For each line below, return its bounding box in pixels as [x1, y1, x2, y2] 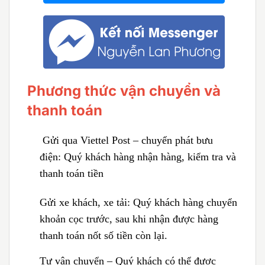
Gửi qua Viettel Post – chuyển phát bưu [39, 134, 213, 147]
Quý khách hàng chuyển [132, 196, 237, 208]
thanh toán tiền [39, 167, 104, 180]
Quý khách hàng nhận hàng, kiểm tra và [63, 151, 236, 163]
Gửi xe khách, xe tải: [39, 196, 133, 208]
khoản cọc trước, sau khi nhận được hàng [39, 212, 218, 225]
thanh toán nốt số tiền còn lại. [39, 229, 167, 241]
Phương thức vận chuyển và [27, 82, 221, 100]
